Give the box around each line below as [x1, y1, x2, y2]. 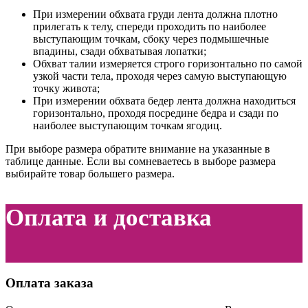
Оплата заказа [5, 276, 93, 291]
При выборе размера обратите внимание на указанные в [5, 143, 270, 155]
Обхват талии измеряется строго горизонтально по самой [33, 58, 302, 70]
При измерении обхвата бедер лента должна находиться [33, 95, 296, 107]
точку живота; [33, 82, 100, 95]
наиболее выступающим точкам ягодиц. [33, 120, 222, 132]
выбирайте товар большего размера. [5, 168, 175, 180]
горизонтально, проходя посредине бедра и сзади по [33, 107, 278, 120]
